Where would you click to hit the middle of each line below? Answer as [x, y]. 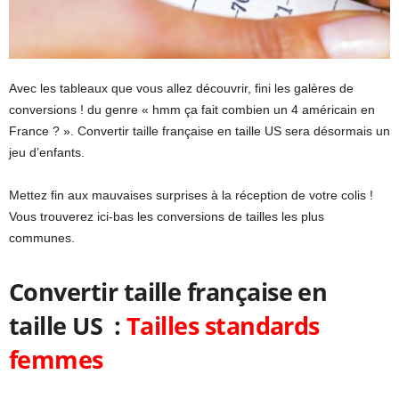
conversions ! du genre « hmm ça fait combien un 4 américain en [192, 109]
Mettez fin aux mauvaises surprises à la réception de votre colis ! [191, 195]
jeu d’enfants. [47, 152]
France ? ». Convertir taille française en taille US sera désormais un [199, 130]
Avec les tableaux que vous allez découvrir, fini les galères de [181, 88]
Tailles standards [223, 325]
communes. [42, 237]
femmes [56, 359]
